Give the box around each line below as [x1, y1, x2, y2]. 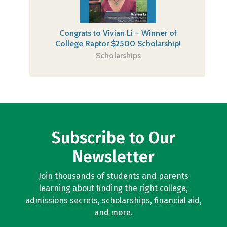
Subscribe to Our [51, 128, 175, 148]
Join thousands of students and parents [38, 171, 188, 181]
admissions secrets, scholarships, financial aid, [25, 196, 202, 206]
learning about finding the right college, [39, 183, 188, 194]
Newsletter [72, 147, 155, 167]
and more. [94, 208, 133, 218]
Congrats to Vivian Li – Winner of [59, 28, 177, 39]
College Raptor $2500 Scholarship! [55, 39, 181, 49]
